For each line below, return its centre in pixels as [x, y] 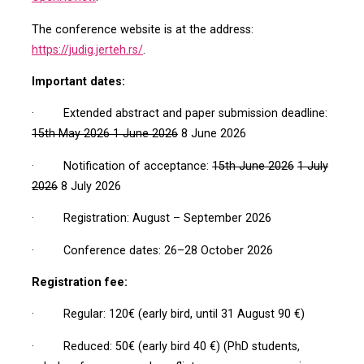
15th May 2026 [70, 134]
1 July [312, 166]
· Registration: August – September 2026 [151, 218]
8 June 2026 [212, 134]
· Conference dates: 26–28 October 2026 [152, 250]
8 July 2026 [89, 186]
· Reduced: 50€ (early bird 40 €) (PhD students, [165, 346]
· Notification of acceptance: [121, 166]
